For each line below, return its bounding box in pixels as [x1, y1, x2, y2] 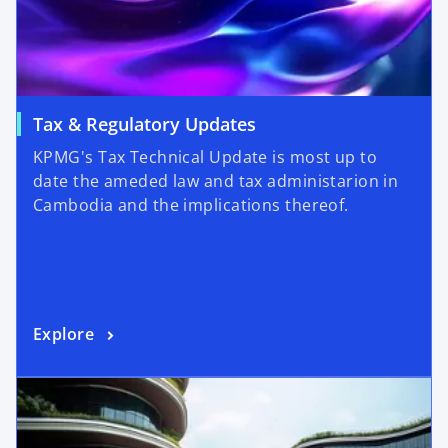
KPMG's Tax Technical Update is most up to [33, 146, 378, 169]
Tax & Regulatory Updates [33, 112, 256, 137]
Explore [33, 323, 95, 346]
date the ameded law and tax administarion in [33, 170, 399, 193]
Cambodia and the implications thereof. [33, 194, 349, 217]
